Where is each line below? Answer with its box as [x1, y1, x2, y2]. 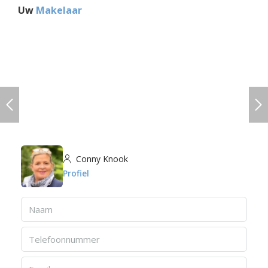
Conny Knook [74, 153, 128, 165]
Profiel [63, 167, 89, 179]
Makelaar [36, 4, 82, 17]
